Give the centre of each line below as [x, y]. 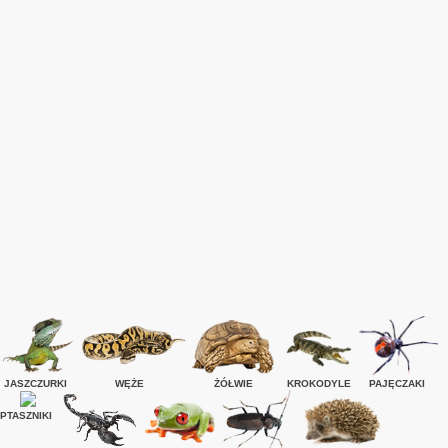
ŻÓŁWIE [233, 383]
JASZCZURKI [36, 383]
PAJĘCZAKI [396, 383]
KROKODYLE [319, 383]
